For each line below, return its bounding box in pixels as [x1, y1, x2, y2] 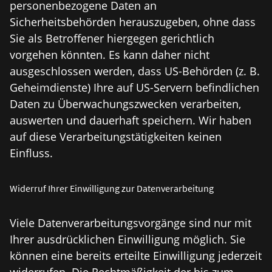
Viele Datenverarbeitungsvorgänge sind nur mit [10, 216, 251, 230]
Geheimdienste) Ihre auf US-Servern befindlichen [10, 80, 259, 95]
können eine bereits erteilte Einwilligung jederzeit [10, 248, 262, 263]
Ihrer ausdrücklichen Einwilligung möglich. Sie [10, 232, 245, 246]
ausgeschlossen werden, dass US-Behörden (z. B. [10, 64, 260, 78]
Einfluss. [10, 146, 53, 160]
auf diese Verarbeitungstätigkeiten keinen [10, 129, 222, 144]
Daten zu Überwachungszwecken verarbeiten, [10, 97, 241, 111]
